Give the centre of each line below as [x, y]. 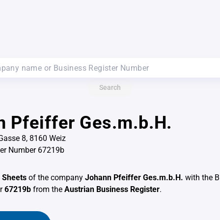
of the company [56, 178]
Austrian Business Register [112, 189]
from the [48, 189]
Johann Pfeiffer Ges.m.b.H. [134, 178]
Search [110, 87]
